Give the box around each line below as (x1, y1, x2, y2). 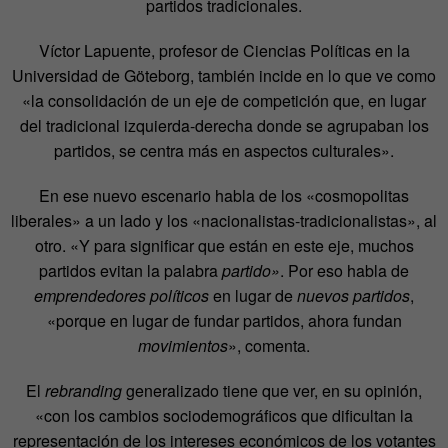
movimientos (138, 334, 228, 358)
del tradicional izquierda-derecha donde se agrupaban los (19, 114, 429, 138)
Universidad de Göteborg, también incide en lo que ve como (12, 64, 436, 88)
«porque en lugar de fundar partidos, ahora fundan (46, 309, 402, 333)
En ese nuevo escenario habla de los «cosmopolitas (39, 184, 409, 208)
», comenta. (228, 334, 310, 358)
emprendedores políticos (34, 284, 209, 308)
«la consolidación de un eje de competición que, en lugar (22, 89, 426, 113)
